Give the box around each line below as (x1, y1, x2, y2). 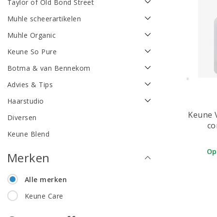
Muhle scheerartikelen (7, 14, 81, 24)
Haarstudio (7, 96, 44, 106)
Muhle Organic (7, 31, 56, 40)
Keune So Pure (7, 47, 57, 57)
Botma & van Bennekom (7, 63, 91, 73)
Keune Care (24, 191, 63, 201)
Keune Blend (7, 129, 50, 139)
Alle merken (24, 175, 67, 185)
